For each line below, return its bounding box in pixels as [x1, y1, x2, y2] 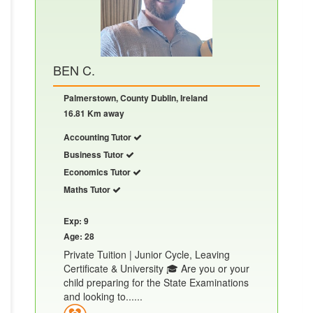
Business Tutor [64, 148, 126, 161]
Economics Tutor [64, 166, 133, 178]
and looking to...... [64, 289, 143, 303]
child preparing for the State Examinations [64, 275, 249, 289]
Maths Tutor [64, 183, 112, 196]
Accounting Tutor [64, 131, 133, 143]
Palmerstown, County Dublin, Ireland [64, 92, 208, 104]
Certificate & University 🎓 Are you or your [64, 261, 249, 275]
